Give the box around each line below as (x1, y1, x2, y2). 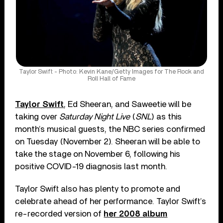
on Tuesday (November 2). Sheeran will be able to (15, 137, 201, 146)
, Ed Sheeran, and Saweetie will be (64, 100, 192, 109)
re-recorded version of (15, 209, 104, 218)
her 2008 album (104, 209, 168, 218)
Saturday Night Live (59, 112, 130, 121)
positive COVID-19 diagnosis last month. (15, 162, 168, 171)
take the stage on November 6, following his (15, 149, 181, 158)
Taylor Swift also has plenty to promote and (15, 184, 181, 193)
